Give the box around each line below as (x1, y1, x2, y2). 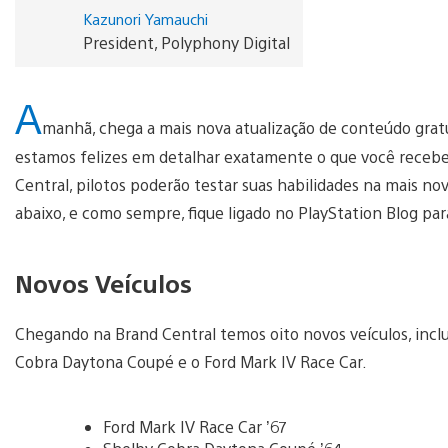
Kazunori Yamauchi (82, 9, 208, 29)
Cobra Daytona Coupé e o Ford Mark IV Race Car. (15, 350, 367, 372)
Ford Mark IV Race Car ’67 (103, 415, 286, 437)
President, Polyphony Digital (82, 32, 290, 54)
